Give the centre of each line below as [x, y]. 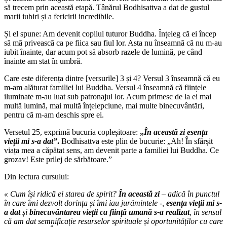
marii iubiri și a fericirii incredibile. [59, 16]
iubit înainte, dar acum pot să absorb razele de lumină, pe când [103, 52]
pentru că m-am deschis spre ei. [54, 115]
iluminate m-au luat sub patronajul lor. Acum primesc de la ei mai [108, 96]
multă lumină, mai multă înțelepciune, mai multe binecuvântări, [104, 105]
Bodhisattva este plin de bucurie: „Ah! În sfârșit [137, 141]
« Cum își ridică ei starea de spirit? [61, 194]
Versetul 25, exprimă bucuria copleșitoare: [72, 132]
